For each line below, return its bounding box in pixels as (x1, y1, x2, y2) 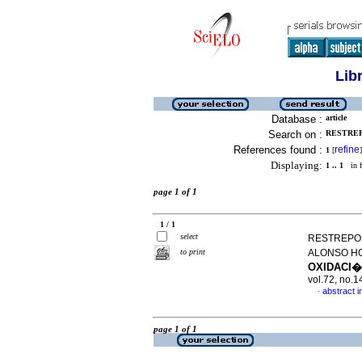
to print (180, 247, 205, 256)
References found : (234, 144, 322, 156)
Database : (271, 113, 322, 125)
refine (335, 144, 360, 155)
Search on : (268, 128, 322, 141)
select (180, 232, 198, 241)
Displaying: (271, 159, 322, 171)
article (326, 113, 347, 122)
